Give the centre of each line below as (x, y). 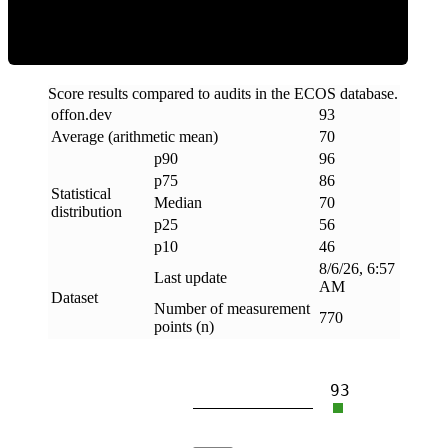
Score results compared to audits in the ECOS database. (223, 93)
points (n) (184, 326)
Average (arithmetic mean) (134, 136)
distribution (86, 211)
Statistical (81, 193)
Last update (190, 277)
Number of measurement (232, 308)
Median (178, 202)
